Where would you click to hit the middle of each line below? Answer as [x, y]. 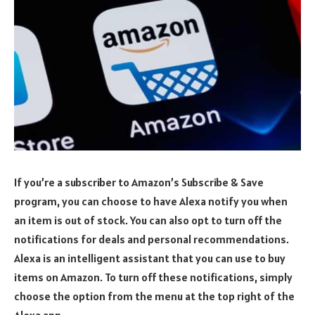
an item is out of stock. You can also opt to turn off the [148, 220]
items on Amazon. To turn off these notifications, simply [153, 277]
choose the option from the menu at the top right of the [154, 296]
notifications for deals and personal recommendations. [152, 239]
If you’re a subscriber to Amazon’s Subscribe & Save [139, 182]
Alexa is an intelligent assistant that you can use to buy [150, 258]
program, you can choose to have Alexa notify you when [151, 201]
